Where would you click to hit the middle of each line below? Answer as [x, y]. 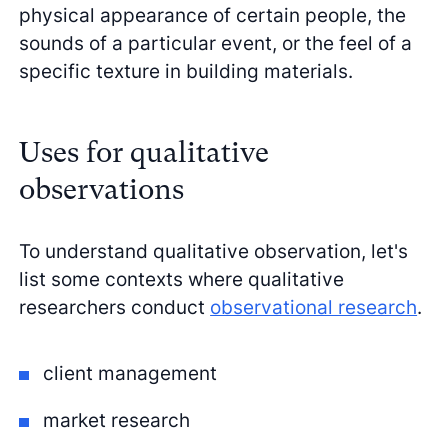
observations [102, 190]
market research [116, 420]
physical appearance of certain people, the [213, 15]
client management [130, 373]
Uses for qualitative [144, 153]
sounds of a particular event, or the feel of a [216, 43]
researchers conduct [115, 306]
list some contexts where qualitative [182, 278]
